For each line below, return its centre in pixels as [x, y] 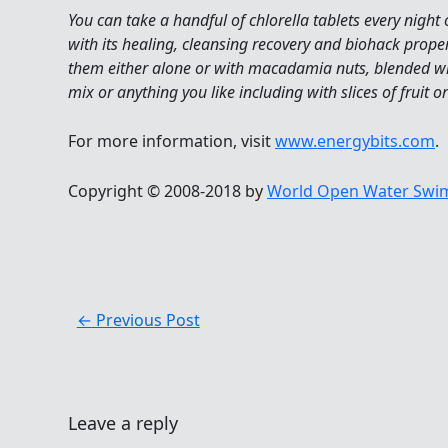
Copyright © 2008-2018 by [167, 190]
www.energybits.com [355, 141]
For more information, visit [171, 141]
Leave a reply [123, 423]
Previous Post [145, 320]
